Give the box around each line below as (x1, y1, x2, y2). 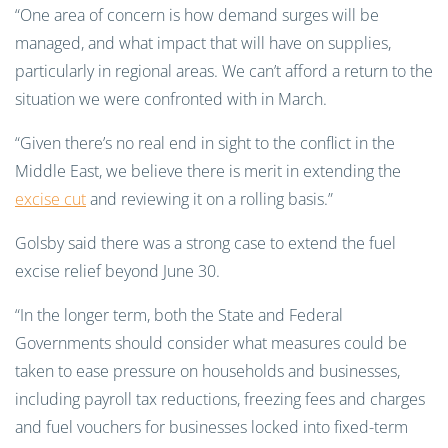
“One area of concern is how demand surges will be (15, 4, 379, 26)
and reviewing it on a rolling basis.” (86, 188, 333, 210)
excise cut (15, 188, 86, 210)
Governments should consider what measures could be (15, 332, 407, 354)
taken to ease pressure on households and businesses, (15, 360, 400, 382)
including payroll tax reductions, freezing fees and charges (15, 388, 425, 410)
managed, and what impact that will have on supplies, (15, 32, 391, 54)
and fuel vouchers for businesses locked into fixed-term (15, 416, 408, 438)
